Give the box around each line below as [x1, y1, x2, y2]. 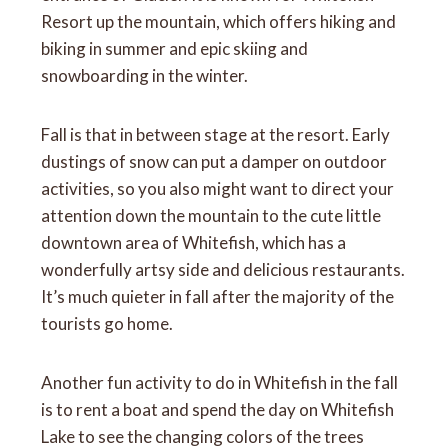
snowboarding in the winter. [41, 64, 252, 86]
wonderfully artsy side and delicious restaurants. [41, 258, 406, 280]
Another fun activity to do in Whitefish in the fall [41, 371, 399, 393]
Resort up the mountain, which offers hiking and [41, 10, 397, 32]
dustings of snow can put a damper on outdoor [41, 150, 388, 172]
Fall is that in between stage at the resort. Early [41, 123, 391, 145]
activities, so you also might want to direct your [41, 177, 395, 199]
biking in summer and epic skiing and [41, 37, 309, 59]
